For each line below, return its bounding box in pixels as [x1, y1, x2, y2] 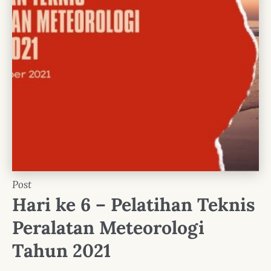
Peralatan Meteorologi [12, 215, 204, 239]
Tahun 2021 [12, 238, 111, 262]
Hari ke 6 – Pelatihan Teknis [12, 192, 255, 216]
